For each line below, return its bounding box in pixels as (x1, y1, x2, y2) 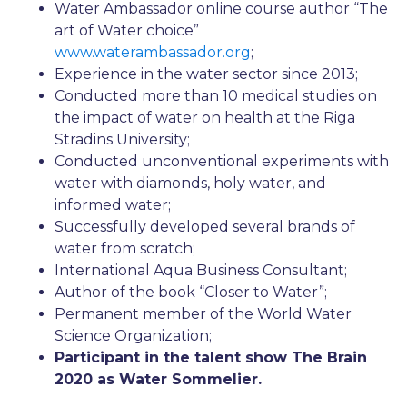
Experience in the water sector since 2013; (55, 65, 358, 84)
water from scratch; (55, 240, 195, 258)
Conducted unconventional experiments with (55, 153, 389, 171)
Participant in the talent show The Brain (55, 349, 367, 367)
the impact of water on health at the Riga (55, 109, 355, 127)
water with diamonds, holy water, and (55, 174, 326, 193)
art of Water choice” (55, 22, 199, 40)
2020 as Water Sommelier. (55, 371, 262, 389)
